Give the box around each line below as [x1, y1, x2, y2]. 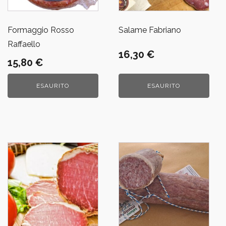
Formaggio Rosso [8, 25, 74, 35]
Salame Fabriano [118, 25, 181, 35]
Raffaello [8, 39, 40, 49]
